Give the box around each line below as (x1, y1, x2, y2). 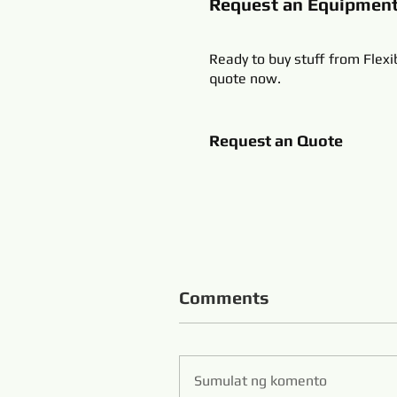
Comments (179, 287, 269, 307)
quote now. (209, 70, 281, 87)
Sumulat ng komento (194, 372, 327, 389)
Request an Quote (209, 131, 346, 150)
